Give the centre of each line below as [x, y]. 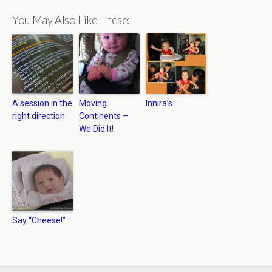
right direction [39, 116]
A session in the [42, 103]
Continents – [104, 116]
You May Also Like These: [71, 20]
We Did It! [96, 129]
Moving [93, 103]
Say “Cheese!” [39, 220]
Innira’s [159, 103]
